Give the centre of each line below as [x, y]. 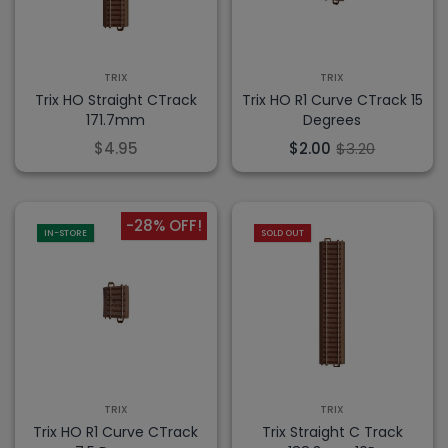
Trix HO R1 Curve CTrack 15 [332, 99]
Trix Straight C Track [332, 432]
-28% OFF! [163, 225]
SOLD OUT [282, 232]
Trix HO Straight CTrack [115, 99]
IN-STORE [65, 232]
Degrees [332, 119]
